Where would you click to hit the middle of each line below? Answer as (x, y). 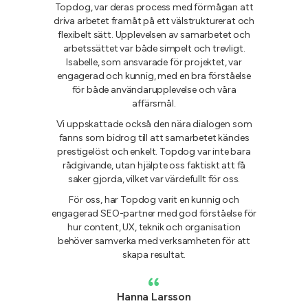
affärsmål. (154, 103)
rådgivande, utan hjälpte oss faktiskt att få (154, 165)
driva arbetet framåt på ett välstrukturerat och (154, 21)
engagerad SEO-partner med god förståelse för (154, 213)
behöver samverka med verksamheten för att (154, 241)
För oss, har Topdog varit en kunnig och (154, 199)
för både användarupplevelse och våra (154, 89)
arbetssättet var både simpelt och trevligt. (154, 48)
